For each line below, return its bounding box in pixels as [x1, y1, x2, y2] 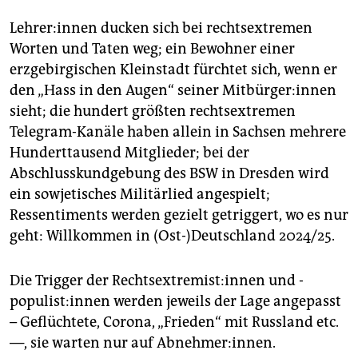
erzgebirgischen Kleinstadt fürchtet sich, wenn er [10, 61, 337, 79]
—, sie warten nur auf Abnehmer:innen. [10, 334, 276, 352]
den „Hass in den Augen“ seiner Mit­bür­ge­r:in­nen [10, 82, 336, 100]
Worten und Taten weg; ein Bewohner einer [10, 40, 295, 58]
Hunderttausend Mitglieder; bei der [10, 144, 249, 162]
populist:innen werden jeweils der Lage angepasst [10, 292, 341, 311]
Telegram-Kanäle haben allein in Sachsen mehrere [10, 123, 346, 141]
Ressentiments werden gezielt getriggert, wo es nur [10, 206, 348, 225]
